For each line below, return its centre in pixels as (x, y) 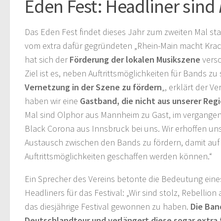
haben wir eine (52, 101)
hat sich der (47, 59)
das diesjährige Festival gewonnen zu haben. (108, 206)
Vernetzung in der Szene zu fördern (93, 87)
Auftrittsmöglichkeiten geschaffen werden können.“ (118, 156)
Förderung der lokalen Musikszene (136, 59)
